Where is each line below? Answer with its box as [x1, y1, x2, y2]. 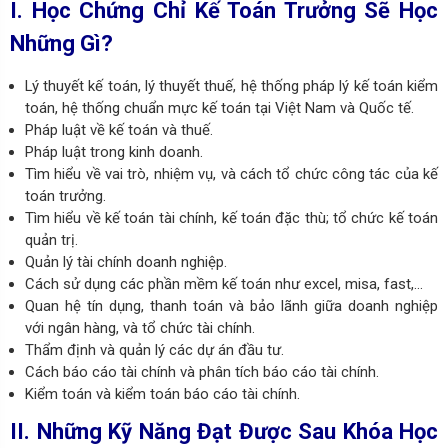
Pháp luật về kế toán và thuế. [25, 120, 213, 139]
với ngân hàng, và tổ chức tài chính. [25, 318, 255, 337]
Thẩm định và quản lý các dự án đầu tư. [25, 340, 284, 359]
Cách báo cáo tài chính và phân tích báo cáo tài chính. [25, 362, 379, 381]
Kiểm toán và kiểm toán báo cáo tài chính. [25, 384, 300, 403]
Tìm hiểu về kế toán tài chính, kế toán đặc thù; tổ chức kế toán [25, 208, 438, 227]
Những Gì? [10, 30, 113, 56]
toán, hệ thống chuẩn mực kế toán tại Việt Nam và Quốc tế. [25, 98, 414, 117]
